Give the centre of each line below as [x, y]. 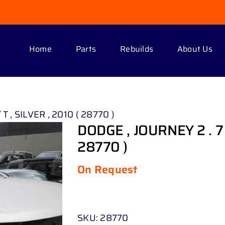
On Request [107, 170]
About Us [195, 49]
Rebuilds [137, 49]
